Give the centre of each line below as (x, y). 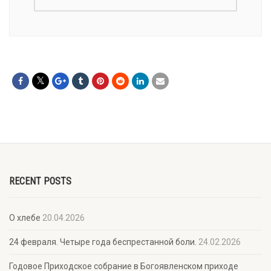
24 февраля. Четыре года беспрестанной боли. (103, 242)
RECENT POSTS (40, 181)
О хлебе (25, 218)
